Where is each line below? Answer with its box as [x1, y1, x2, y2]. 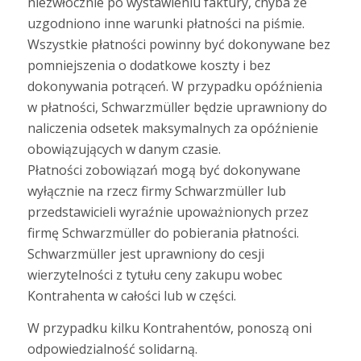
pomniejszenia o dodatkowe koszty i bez [27, 56, 271, 75]
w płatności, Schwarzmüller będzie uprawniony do [27, 98, 327, 117]
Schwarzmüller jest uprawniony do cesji [27, 245, 264, 263]
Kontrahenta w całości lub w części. [27, 287, 236, 305]
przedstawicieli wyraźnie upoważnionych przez [27, 203, 309, 222]
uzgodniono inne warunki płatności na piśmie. [27, 15, 305, 33]
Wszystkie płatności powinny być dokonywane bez [27, 35, 330, 54]
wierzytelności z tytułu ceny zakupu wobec [27, 266, 282, 284]
